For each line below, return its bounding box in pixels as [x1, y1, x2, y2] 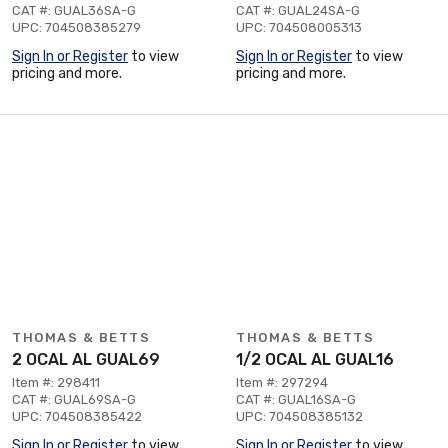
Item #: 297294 [236, 374, 328, 390]
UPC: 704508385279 [12, 19, 141, 35]
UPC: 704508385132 [236, 408, 363, 424]
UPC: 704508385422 [12, 408, 142, 424]
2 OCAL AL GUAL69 [12, 349, 160, 369]
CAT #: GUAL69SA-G [12, 391, 136, 407]
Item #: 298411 [12, 374, 100, 390]
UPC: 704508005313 [236, 19, 362, 35]
